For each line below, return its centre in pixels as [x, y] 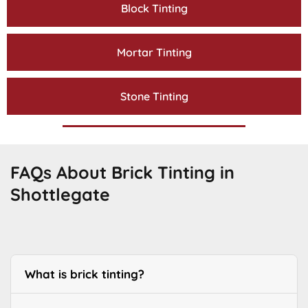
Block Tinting [154, 9]
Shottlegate [60, 195]
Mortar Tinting [154, 53]
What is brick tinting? [85, 274]
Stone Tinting [154, 97]
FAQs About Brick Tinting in [122, 173]
